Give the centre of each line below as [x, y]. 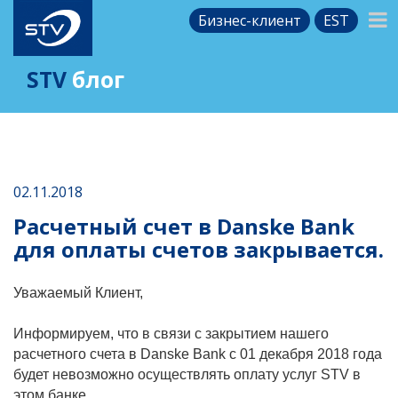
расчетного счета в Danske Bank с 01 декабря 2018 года [198, 354]
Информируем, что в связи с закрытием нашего [171, 333]
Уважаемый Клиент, [78, 292]
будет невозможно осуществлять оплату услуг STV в [187, 374]
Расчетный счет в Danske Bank [184, 226]
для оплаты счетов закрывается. [199, 249]
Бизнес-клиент [250, 20]
